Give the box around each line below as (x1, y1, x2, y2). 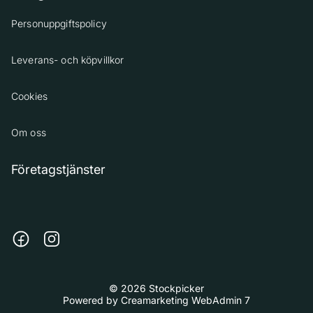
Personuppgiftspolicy (11, 17, 107, 30)
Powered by (63, 294, 121, 307)
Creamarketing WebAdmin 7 (121, 294, 250, 307)
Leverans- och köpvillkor (11, 54, 124, 66)
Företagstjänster (11, 161, 105, 177)
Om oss (11, 126, 46, 139)
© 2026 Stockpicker (109, 282, 204, 295)
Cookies (11, 90, 48, 103)
